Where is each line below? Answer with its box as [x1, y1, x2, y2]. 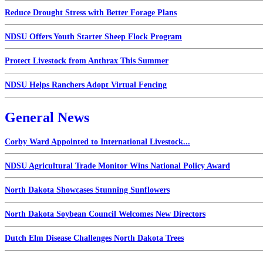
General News [5, 109, 89, 125]
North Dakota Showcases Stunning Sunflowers [5, 186, 170, 195]
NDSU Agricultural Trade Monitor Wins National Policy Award [5, 161, 230, 170]
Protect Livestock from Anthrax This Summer [5, 56, 168, 65]
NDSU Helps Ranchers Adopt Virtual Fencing [5, 80, 167, 90]
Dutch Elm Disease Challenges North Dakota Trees [5, 234, 184, 243]
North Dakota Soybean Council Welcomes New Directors [5, 210, 205, 219]
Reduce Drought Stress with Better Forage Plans [5, 8, 177, 17]
